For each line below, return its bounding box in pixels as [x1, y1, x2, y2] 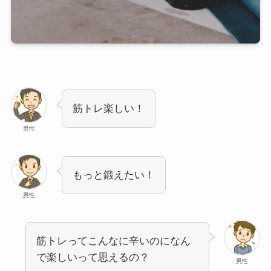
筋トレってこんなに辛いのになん [36, 235, 191, 247]
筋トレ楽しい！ [72, 102, 145, 114]
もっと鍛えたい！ [72, 169, 155, 181]
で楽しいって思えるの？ [36, 252, 149, 264]
